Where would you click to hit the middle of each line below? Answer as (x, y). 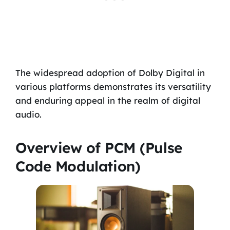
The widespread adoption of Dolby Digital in (110, 73)
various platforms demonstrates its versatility (113, 87)
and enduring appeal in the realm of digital (108, 101)
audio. (28, 114)
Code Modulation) (78, 166)
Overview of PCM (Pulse (99, 147)
